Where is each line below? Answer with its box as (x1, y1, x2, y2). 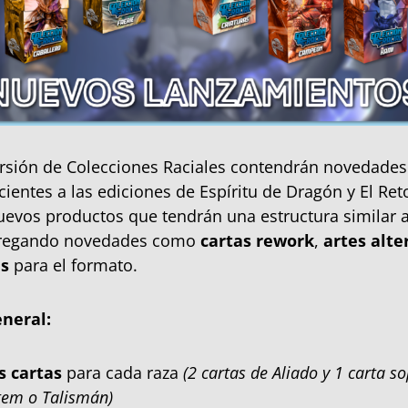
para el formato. (9, 254, 138, 277)
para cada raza (62, 362, 183, 384)
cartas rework (200, 229, 314, 252)
